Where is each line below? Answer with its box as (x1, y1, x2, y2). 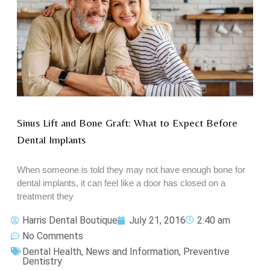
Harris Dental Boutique (22, 214, 118, 226)
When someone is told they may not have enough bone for (17, 164, 245, 175)
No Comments (22, 230, 83, 242)
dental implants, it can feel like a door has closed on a (17, 177, 225, 188)
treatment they (17, 190, 74, 201)
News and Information (86, 245, 179, 257)
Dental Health (22, 245, 81, 257)
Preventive (183, 245, 230, 257)
